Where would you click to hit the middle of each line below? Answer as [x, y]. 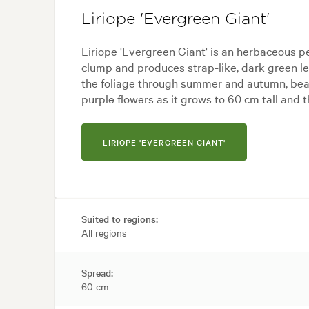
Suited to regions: [120, 219]
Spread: [97, 273]
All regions [104, 233]
